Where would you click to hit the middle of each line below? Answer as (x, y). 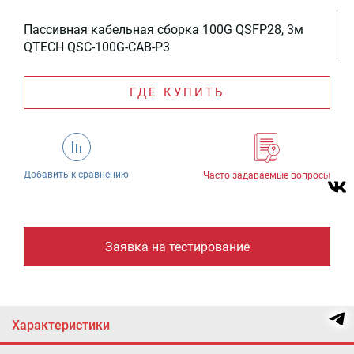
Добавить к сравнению (76, 175)
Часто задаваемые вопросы (267, 176)
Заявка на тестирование (177, 247)
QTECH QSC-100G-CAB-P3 (97, 47)
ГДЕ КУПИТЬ (177, 93)
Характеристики (61, 326)
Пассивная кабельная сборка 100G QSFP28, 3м (164, 30)
